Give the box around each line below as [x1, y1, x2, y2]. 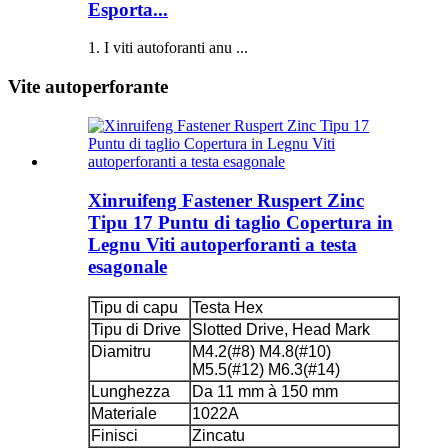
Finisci [91, 427, 138, 445]
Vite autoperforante [8, 76, 168, 98]
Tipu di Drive [91, 321, 181, 339]
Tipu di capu [91, 299, 178, 317]
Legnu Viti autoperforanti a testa [88, 233, 357, 255]
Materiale [91, 405, 157, 423]
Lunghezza [91, 383, 170, 401]
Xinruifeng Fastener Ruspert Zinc [88, 189, 364, 211]
